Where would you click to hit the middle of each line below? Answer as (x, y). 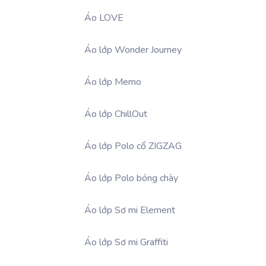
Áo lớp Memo (113, 82)
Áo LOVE (104, 18)
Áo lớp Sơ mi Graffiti (126, 242)
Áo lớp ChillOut (116, 114)
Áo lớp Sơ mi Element (130, 210)
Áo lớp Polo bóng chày (131, 178)
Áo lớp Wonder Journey (133, 50)
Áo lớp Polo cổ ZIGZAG (133, 146)
